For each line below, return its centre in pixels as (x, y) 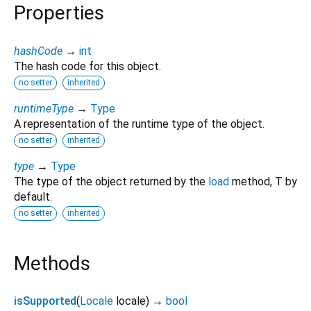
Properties (59, 13)
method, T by (263, 181)
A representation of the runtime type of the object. (139, 124)
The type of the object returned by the (111, 181)
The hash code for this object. (87, 66)
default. (33, 196)
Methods (52, 263)
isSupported (45, 301)
